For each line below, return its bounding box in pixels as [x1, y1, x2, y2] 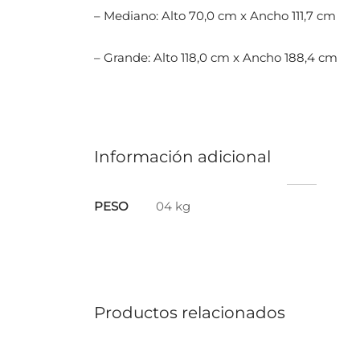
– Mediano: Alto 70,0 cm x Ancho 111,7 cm [94, 8, 336, 24]
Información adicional [94, 147, 271, 166]
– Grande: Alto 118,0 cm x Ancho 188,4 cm [94, 50, 337, 66]
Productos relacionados [94, 303, 285, 322]
